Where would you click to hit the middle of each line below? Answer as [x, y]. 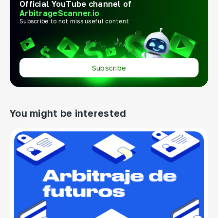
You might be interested [68, 113]
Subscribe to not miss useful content [74, 21]
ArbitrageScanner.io [60, 13]
